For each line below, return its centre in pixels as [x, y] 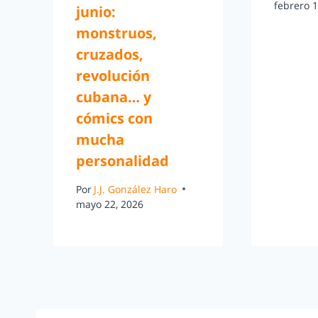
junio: [96, 12]
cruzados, [110, 55]
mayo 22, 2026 [110, 204]
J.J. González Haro [136, 189]
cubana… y [114, 97]
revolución [113, 76]
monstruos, [116, 33]
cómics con [114, 119]
